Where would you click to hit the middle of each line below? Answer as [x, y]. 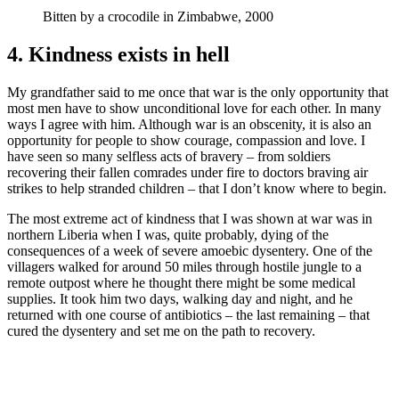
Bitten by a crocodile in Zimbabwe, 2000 [158, 16]
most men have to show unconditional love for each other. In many [194, 108]
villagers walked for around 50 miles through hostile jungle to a [184, 266]
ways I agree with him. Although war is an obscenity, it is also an [189, 124]
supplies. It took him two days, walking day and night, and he [180, 298]
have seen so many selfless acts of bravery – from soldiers [169, 156]
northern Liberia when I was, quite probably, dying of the [168, 234]
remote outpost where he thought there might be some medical [181, 282]
